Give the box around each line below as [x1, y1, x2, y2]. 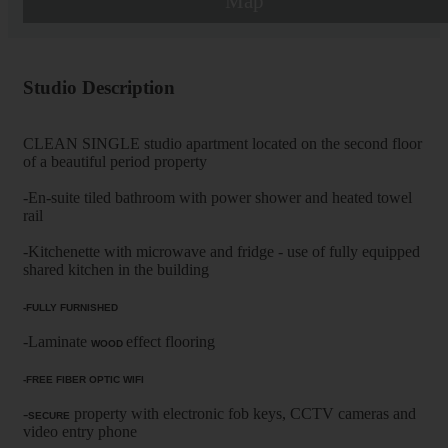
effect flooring [126, 333, 215, 351]
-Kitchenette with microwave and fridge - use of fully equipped [23, 243, 420, 261]
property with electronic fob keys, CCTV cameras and [70, 405, 416, 423]
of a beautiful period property [23, 153, 207, 171]
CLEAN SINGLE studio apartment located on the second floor [23, 135, 422, 153]
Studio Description [23, 76, 175, 98]
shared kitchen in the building [23, 261, 209, 279]
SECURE [28, 410, 70, 422]
